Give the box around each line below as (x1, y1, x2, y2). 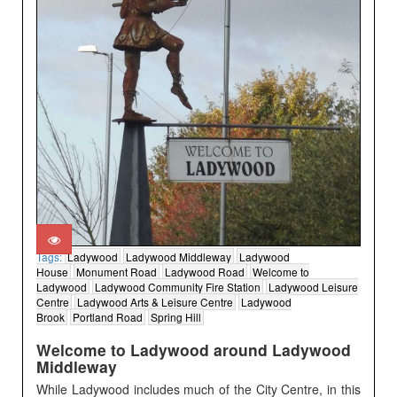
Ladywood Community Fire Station (95, 278, 261, 294)
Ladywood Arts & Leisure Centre (77, 293, 234, 309)
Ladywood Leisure (269, 278, 359, 294)
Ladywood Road (165, 263, 245, 279)
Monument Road (76, 263, 158, 279)
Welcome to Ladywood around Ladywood (36, 338, 352, 361)
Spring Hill (151, 308, 202, 324)
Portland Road (73, 308, 144, 324)
